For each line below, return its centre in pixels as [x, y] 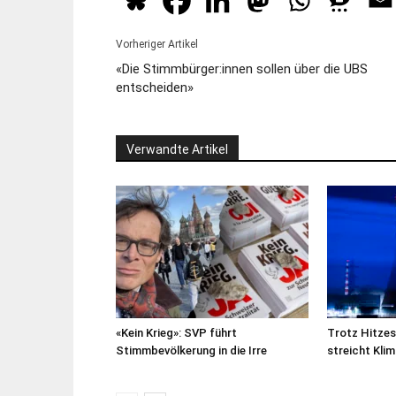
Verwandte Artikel [177, 149]
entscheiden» [154, 88]
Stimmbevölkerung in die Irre [191, 350]
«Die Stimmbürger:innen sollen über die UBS [241, 69]
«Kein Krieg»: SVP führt [176, 333]
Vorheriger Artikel [156, 44]
